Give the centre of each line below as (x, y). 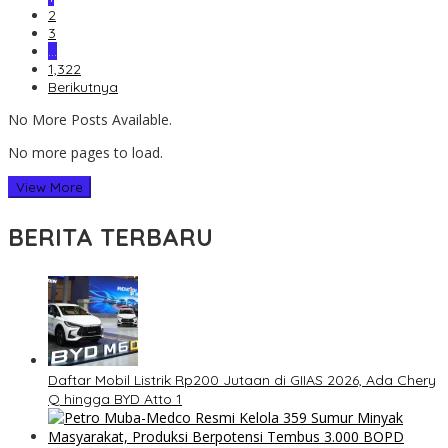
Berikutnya (83, 87)
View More (49, 187)
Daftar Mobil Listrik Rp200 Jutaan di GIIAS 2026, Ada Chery (242, 380)
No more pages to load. (85, 153)
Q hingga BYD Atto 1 (115, 399)
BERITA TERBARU (110, 237)
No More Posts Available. (90, 120)
